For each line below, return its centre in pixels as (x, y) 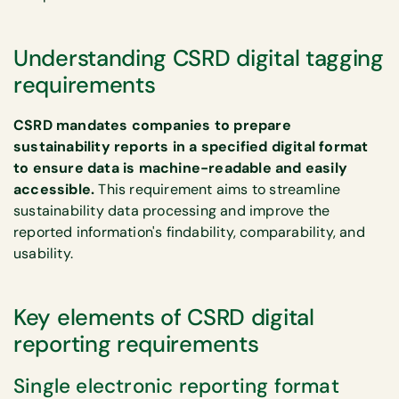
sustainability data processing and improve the (172, 210)
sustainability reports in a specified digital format (191, 146)
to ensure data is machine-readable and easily (181, 167)
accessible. (54, 189)
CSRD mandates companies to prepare (152, 125)
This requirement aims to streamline (218, 189)
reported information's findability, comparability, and (189, 232)
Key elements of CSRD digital (164, 317)
